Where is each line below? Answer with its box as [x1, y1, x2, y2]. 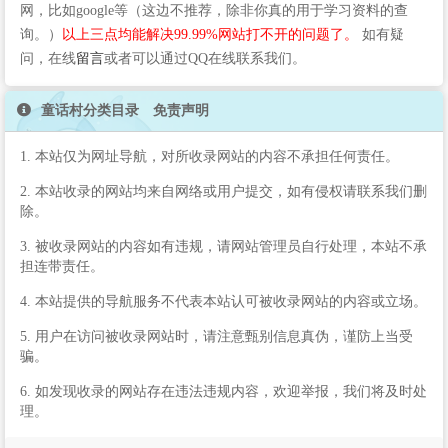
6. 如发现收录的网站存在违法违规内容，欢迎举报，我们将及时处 [20, 383, 427, 399]
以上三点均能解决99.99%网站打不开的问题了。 [62, 26, 358, 42]
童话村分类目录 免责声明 [37, 102, 209, 118]
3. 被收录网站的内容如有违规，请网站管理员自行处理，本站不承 [20, 238, 427, 254]
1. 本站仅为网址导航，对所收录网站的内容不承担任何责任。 [20, 148, 399, 164]
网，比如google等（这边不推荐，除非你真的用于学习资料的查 [20, 2, 408, 18]
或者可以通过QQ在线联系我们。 [104, 50, 306, 66]
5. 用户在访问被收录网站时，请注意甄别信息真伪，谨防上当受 [20, 328, 413, 344]
